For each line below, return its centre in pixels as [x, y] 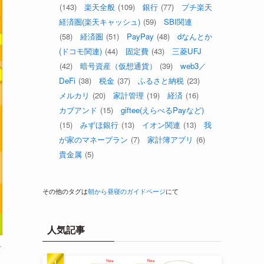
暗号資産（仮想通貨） [118, 66]
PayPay [140, 36]
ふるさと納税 [161, 80]
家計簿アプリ [170, 139]
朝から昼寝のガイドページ [127, 191]
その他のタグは [65, 191]
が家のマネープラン [93, 139]
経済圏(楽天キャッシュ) [100, 22]
